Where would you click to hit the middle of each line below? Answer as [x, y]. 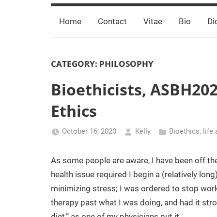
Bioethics [184, 131]
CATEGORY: [75, 63]
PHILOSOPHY [126, 63]
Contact [112, 21]
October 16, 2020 [89, 131]
